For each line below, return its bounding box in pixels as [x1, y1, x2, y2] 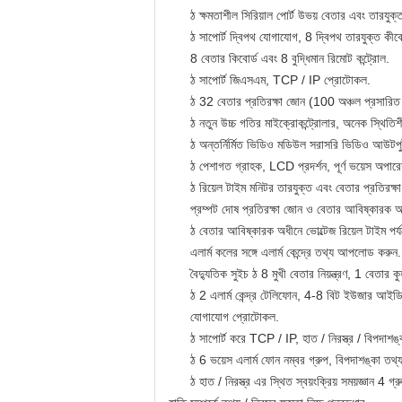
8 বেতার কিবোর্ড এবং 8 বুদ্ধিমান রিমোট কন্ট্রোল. [190, 51, 389, 66]
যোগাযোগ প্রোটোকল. [190, 310, 279, 324]
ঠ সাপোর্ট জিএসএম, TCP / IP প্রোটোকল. [190, 73, 371, 87]
